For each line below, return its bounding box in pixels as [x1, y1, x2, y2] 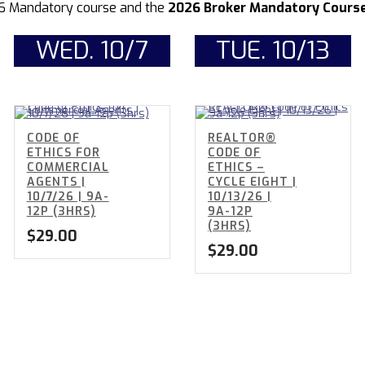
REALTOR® [207, 130, 276, 147]
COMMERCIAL [26, 160, 109, 176]
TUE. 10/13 [216, 34, 331, 68]
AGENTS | [26, 174, 86, 191]
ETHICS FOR [26, 145, 100, 161]
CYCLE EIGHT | [207, 174, 297, 191]
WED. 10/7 [35, 34, 148, 68]
